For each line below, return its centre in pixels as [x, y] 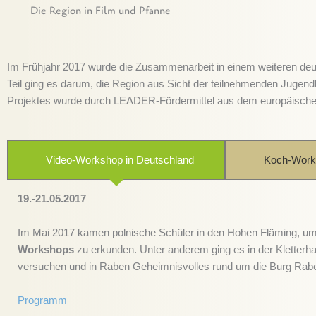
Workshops [46, 249]
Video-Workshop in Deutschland [120, 159]
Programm [42, 300]
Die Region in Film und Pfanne [101, 10]
